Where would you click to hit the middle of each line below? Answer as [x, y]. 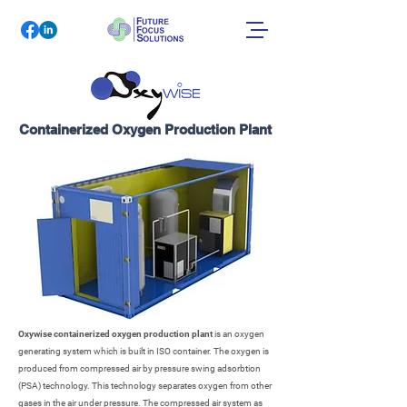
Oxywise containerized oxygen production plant [116, 334]
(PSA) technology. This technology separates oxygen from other [145, 386]
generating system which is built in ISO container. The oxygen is [144, 351]
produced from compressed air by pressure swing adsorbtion [139, 368]
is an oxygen [239, 334]
